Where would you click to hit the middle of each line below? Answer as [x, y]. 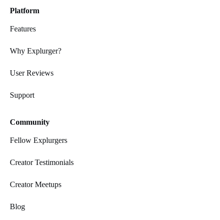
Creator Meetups [36, 185]
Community [30, 122]
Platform [25, 11]
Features [23, 29]
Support [22, 95]
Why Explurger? [36, 51]
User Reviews [32, 73]
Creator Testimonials [42, 163]
